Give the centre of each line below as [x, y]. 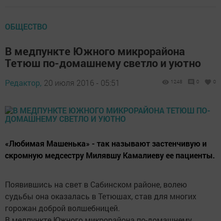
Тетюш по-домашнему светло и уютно [103, 63]
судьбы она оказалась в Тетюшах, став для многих [101, 196]
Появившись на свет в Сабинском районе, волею [96, 184]
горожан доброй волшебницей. [62, 208]
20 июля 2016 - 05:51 [82, 83]
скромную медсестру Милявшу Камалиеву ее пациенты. [110, 155]
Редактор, [23, 83]
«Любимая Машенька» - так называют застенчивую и [106, 144]
